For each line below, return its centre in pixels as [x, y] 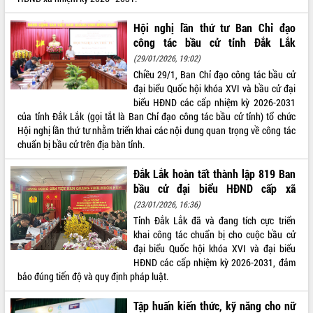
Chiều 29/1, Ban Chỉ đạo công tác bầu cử [214, 74]
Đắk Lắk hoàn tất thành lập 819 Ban [214, 173]
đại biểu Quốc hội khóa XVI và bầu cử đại [214, 88]
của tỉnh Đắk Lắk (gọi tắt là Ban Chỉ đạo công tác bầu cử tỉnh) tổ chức [156, 116]
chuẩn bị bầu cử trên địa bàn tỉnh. [81, 144]
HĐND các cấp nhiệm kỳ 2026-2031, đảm [214, 262]
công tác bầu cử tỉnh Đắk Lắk [214, 42]
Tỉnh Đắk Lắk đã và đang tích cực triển [214, 220]
